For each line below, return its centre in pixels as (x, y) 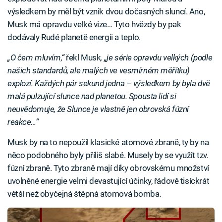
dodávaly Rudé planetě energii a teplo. (74, 37)
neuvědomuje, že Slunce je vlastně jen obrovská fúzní (98, 109)
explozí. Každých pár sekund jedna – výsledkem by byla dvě (109, 83)
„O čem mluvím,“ (36, 58)
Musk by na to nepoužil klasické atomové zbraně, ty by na (108, 142)
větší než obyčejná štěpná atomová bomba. (84, 194)
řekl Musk (83, 58)
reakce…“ (23, 122)
